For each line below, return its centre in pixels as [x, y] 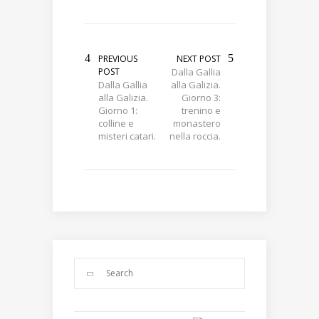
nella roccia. [195, 136]
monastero [197, 124]
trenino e [201, 111]
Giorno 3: [201, 98]
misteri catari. [127, 136]
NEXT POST [199, 59]
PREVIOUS [118, 59]
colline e [116, 124]
